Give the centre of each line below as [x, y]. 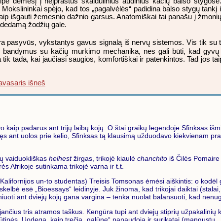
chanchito [152, 158]
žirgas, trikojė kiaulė [104, 158]
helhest [60, 158]
